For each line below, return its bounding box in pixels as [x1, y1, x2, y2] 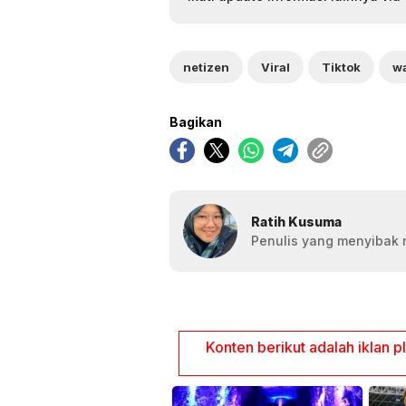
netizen [183, 59, 229, 74]
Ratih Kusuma [251, 213, 342, 229]
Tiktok [322, 59, 361, 74]
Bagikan [169, 113, 222, 130]
